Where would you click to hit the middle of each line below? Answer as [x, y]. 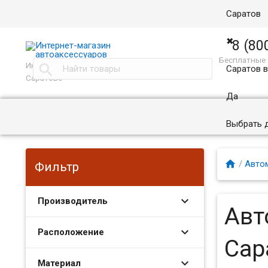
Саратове [44, 78]
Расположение [71, 232]
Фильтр [57, 167]
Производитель [73, 201]
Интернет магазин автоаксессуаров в [97, 65]
